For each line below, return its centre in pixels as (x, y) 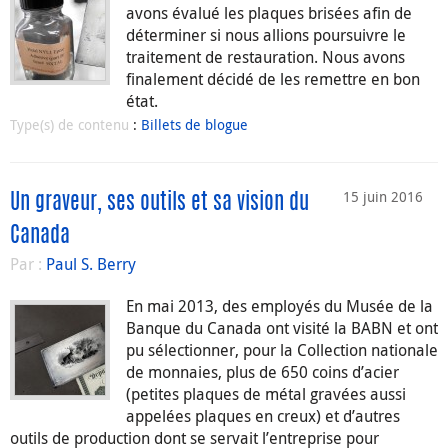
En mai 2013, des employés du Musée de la (279, 306)
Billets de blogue (194, 125)
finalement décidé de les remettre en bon (273, 79)
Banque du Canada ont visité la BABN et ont (282, 328)
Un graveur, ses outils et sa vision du (159, 203)
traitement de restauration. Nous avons (265, 57)
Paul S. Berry (91, 264)
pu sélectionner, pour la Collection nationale (282, 350)
